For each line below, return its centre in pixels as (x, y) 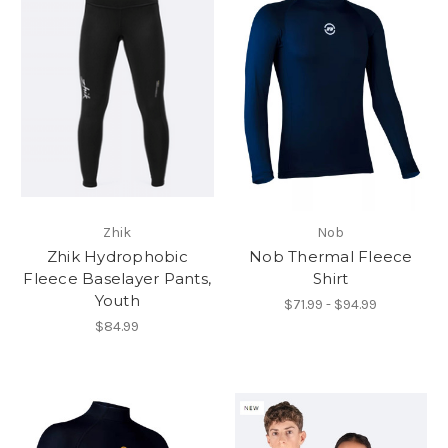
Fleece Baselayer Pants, (117, 279)
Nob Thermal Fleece (331, 257)
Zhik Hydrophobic (117, 257)
